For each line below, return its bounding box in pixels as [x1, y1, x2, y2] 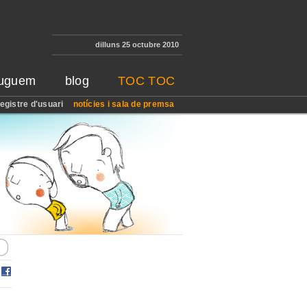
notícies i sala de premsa [73, 99, 175, 109]
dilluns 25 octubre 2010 [95, 40, 179, 49]
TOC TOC [117, 74, 175, 88]
